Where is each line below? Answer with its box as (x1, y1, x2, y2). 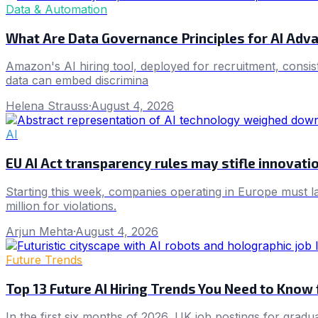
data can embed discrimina (6, 73, 148, 88)
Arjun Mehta (6, 224, 73, 238)
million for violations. (6, 198, 116, 213)
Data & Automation (6, 1, 107, 16)
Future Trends (6, 252, 82, 267)
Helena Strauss (6, 99, 89, 114)
